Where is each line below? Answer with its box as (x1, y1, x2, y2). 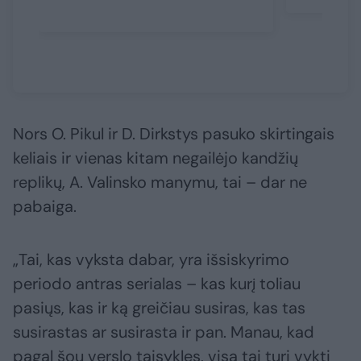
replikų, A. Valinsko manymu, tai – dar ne (13, 172, 307, 193)
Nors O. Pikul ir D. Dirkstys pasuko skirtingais (13, 123, 334, 145)
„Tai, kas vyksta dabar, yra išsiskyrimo (13, 249, 289, 271)
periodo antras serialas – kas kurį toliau (13, 273, 301, 295)
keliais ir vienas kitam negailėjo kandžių (13, 147, 298, 169)
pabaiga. (13, 196, 77, 218)
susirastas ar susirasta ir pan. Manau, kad (13, 322, 314, 343)
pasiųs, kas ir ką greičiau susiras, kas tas (13, 297, 305, 319)
